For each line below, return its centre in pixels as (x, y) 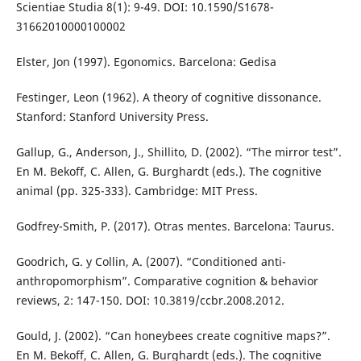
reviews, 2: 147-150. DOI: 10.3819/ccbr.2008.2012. (150, 300)
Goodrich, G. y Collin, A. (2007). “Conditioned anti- (151, 261)
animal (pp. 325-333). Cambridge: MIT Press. (137, 190)
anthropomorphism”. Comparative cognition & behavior (167, 280)
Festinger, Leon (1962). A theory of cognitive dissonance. (168, 97)
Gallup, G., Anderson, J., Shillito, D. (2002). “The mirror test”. (178, 151)
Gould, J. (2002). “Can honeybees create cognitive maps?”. (173, 335)
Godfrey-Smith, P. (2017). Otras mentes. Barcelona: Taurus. (175, 226)
